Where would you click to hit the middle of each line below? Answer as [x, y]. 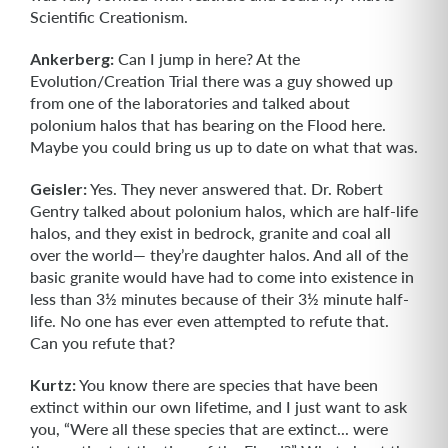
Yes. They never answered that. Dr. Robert [235, 188]
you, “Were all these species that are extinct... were [209, 428]
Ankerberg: [72, 58]
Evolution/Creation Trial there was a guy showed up [211, 80]
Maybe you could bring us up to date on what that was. [224, 146]
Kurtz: [53, 384]
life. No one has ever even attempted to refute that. [209, 320]
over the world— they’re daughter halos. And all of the [219, 254]
